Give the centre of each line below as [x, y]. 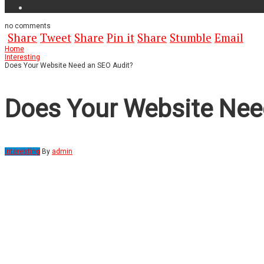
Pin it [121, 37]
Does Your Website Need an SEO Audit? [69, 65]
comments [32, 26]
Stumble [191, 37]
